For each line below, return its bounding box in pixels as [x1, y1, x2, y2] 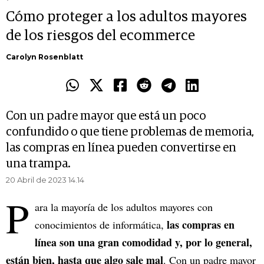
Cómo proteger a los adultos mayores [6, 10, 247, 25]
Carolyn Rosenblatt [6, 52, 83, 62]
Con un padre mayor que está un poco [6, 110, 206, 123]
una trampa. [6, 158, 71, 170]
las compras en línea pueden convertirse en [6, 142, 236, 154]
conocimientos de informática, [35, 217, 167, 232]
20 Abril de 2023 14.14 [6, 175, 84, 185]
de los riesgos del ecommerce [6, 29, 195, 44]
